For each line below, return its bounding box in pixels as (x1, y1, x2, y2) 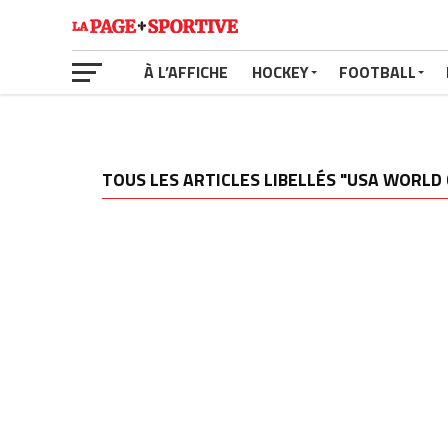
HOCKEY (252, 60, 309, 84)
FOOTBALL (339, 60, 416, 84)
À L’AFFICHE (144, 60, 228, 84)
